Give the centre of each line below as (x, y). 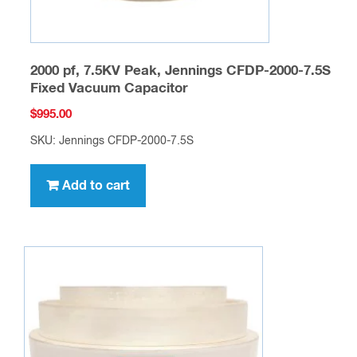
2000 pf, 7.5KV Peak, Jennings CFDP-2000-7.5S (180, 72)
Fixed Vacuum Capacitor (109, 89)
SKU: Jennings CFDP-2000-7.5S (112, 141)
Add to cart (96, 185)
